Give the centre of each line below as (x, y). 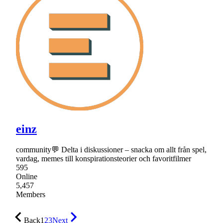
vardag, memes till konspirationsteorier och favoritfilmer (104, 159)
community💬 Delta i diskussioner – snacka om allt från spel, (111, 150)
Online (27, 177)
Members (31, 195)
